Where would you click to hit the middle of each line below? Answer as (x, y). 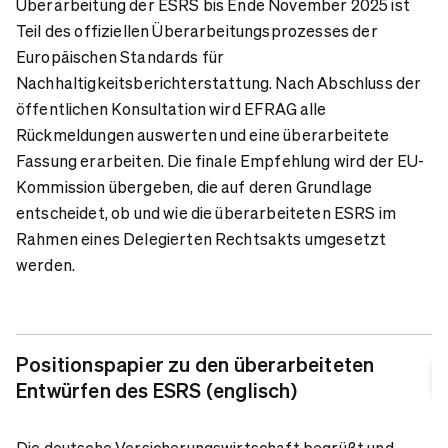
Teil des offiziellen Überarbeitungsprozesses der (197, 30)
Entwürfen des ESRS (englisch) (156, 389)
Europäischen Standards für (120, 56)
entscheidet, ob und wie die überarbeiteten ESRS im (206, 212)
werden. (46, 264)
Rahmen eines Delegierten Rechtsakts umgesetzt (201, 238)
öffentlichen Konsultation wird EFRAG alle (171, 108)
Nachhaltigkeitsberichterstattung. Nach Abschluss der (219, 82)
